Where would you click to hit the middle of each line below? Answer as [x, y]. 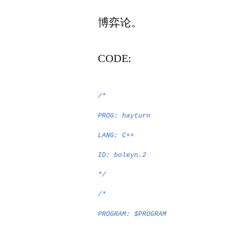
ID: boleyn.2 [122, 155]
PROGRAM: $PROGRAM [132, 214]
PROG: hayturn [124, 116]
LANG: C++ [116, 135]
